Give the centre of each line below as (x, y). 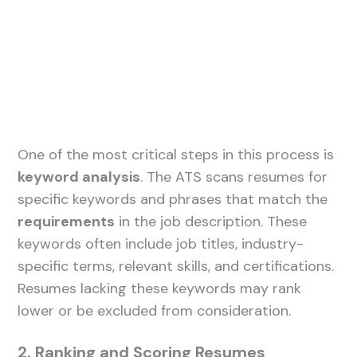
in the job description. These (211, 222)
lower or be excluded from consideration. (155, 311)
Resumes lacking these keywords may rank (160, 288)
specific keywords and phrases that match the (173, 199)
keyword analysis (79, 177)
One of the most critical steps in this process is (176, 155)
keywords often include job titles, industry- (161, 244)
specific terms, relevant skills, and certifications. (176, 266)
